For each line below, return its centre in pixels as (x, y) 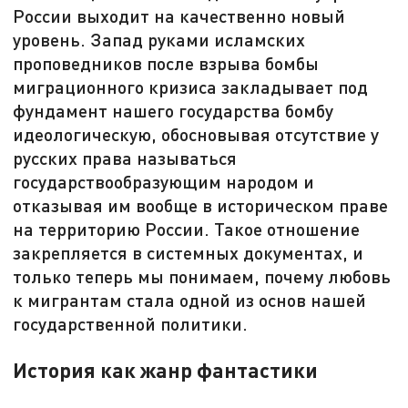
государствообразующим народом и (164, 182)
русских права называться (125, 158)
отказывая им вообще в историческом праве (201, 205)
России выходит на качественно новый (179, 16)
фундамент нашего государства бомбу (173, 111)
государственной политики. (131, 324)
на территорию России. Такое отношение (187, 229)
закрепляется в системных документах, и (189, 253)
